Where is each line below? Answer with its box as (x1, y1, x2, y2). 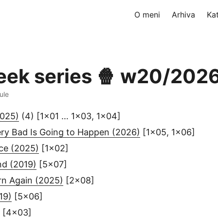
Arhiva (172, 10, 195, 19)
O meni (134, 10, 160, 19)
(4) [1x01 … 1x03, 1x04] (19, 111, 121, 121)
